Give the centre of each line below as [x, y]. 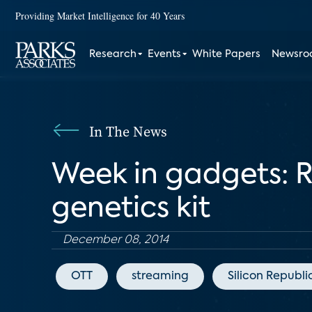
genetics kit [131, 209]
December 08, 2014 [116, 240]
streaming [160, 276]
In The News [128, 132]
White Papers [227, 54]
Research [113, 54]
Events [165, 54]
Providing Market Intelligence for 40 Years [100, 15]
